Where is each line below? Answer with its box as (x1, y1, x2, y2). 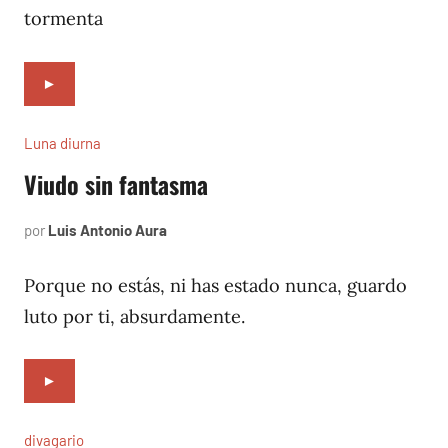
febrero (167, 220, 213, 239)
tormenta (24, 7, 103, 31)
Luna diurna (24, 133, 101, 152)
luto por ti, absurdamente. (24, 304, 245, 328)
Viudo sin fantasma (24, 165, 208, 202)
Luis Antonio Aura (48, 220, 167, 239)
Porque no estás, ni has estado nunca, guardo (24, 273, 407, 297)
